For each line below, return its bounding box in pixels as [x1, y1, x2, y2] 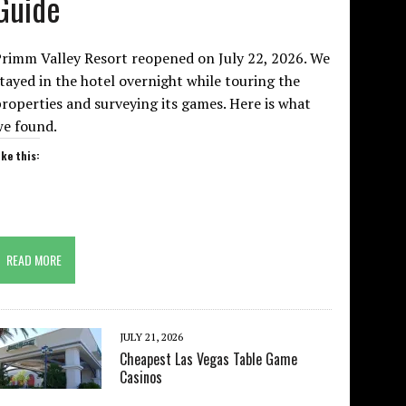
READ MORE [6, 249, 63, 269]
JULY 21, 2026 [120, 329, 184, 343]
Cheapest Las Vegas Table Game [120, 347, 298, 370]
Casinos [120, 365, 163, 388]
